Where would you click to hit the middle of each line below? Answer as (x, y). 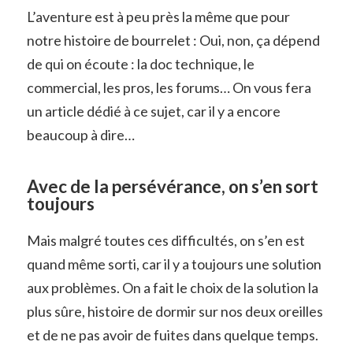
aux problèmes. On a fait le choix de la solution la (172, 287)
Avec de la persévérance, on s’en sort (172, 186)
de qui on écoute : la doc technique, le (140, 63)
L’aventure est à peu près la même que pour (158, 16)
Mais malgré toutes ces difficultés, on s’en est (165, 240)
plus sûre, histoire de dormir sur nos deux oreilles (175, 311)
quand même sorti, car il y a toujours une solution (174, 264)
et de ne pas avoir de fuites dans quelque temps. (172, 334)
